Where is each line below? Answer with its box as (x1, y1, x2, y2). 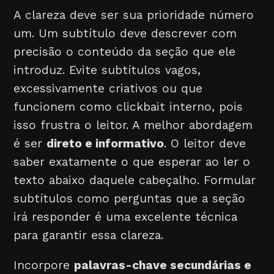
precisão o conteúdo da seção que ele (13, 45, 236, 59)
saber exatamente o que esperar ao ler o (13, 155, 251, 169)
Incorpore (13, 258, 75, 273)
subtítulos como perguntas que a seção (13, 191, 246, 206)
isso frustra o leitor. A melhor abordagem (13, 118, 253, 132)
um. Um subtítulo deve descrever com (13, 26, 237, 40)
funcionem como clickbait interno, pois (13, 100, 243, 114)
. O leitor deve (164, 136, 246, 150)
